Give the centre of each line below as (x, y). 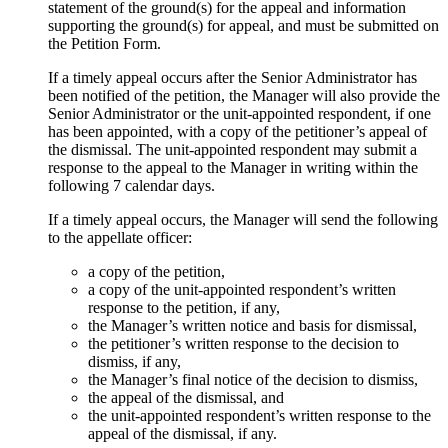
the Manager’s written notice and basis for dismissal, (252, 325)
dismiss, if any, (134, 361)
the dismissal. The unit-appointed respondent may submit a (232, 149)
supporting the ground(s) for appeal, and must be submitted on (243, 25)
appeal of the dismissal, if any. (182, 433)
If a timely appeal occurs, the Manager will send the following (243, 219)
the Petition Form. (104, 43)
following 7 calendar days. (131, 185)
